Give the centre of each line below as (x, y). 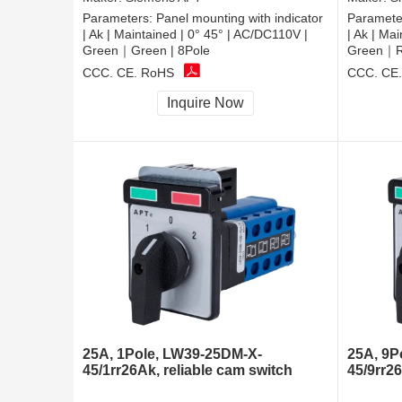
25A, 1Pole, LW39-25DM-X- (172, 354)
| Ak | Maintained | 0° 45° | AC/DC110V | (195, 35)
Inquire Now (205, 103)
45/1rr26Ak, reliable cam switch (188, 371)
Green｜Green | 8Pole (146, 51)
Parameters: (119, 18)
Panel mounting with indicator (240, 18)
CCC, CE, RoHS (128, 72)
